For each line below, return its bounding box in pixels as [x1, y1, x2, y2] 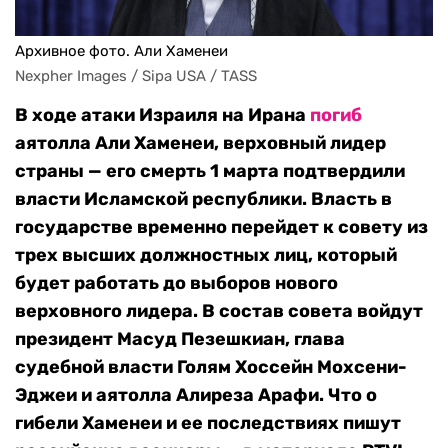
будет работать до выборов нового [15, 272, 338, 295]
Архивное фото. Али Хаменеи [15, 42, 228, 61]
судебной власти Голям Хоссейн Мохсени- [15, 356, 407, 379]
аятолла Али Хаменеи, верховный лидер [15, 132, 386, 155]
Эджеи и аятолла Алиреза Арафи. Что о [15, 384, 377, 407]
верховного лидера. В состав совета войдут [15, 300, 423, 323]
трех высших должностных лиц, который [15, 244, 397, 267]
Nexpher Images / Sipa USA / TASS [15, 67, 257, 86]
